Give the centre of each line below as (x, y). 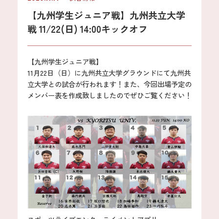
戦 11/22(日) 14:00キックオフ (87, 29)
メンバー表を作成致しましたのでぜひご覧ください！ (109, 95)
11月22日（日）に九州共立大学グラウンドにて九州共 (109, 73)
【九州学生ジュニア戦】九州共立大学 (106, 15)
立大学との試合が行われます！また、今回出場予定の (109, 84)
